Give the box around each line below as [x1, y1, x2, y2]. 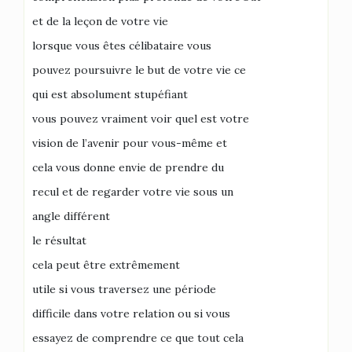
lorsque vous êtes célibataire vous [32, 38, 211, 53]
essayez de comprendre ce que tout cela [32, 331, 244, 345]
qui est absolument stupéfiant [32, 87, 188, 101]
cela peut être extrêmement [32, 258, 180, 272]
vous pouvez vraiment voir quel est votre [32, 112, 249, 126]
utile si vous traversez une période [32, 282, 216, 296]
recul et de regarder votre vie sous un [32, 185, 233, 199]
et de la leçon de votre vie [32, 14, 168, 28]
